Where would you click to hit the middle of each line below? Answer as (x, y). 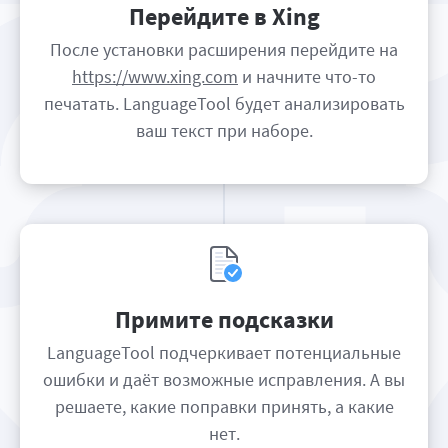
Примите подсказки (224, 319)
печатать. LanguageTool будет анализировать (224, 103)
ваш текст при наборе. (224, 130)
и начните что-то (307, 76)
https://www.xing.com (155, 76)
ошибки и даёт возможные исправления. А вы (224, 379)
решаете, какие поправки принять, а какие (224, 406)
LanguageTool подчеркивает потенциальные (224, 352)
